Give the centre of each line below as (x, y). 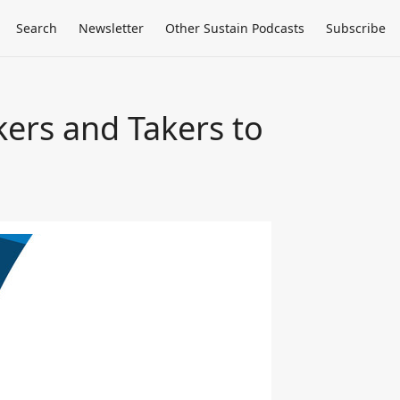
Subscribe (356, 28)
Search (37, 28)
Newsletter (111, 28)
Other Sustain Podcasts (235, 28)
